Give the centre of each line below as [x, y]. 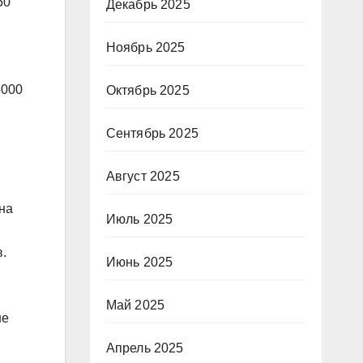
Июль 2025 [139, 219]
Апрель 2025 [145, 348]
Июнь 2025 [139, 262]
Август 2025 [143, 176]
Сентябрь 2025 [152, 133]
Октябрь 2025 [147, 90]
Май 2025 [135, 305]
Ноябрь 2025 [145, 47]
